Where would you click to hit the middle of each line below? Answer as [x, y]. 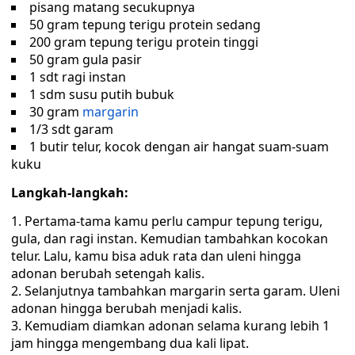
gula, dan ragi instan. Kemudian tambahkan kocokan [170, 239]
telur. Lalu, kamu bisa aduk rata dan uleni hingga [156, 256]
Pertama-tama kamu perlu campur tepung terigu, [174, 221]
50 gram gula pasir [86, 59]
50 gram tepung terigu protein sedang [145, 25]
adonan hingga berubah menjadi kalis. [126, 308]
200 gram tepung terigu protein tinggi [144, 42]
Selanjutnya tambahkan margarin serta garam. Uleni [182, 291]
